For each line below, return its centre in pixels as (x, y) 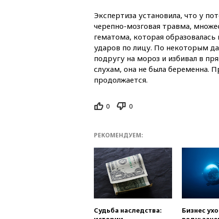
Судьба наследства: (128, 210)
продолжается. (121, 79)
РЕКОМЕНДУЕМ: (119, 135)
